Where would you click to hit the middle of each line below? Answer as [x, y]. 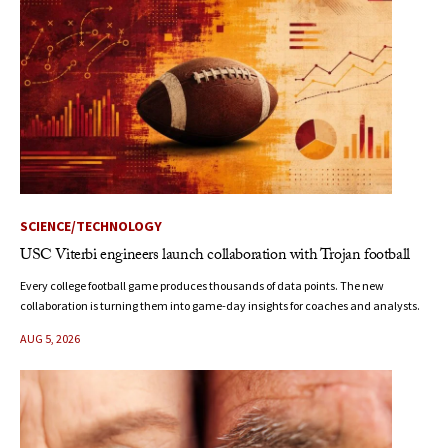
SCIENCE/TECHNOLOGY [91, 226]
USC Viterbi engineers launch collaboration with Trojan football [215, 257]
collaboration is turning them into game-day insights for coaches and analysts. [220, 306]
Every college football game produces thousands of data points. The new [202, 286]
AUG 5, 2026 [50, 339]
